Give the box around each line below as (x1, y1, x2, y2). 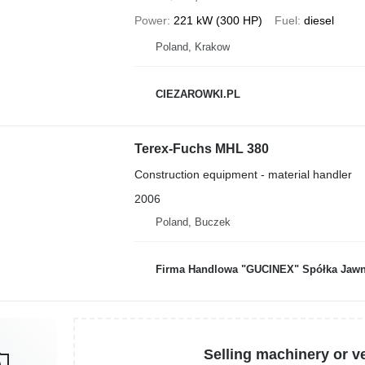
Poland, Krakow (155, 41, 230, 53)
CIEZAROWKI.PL (155, 87, 240, 100)
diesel (303, 14, 334, 27)
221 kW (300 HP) (173, 14, 262, 27)
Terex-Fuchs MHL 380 (134, 142, 269, 156)
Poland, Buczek (155, 216, 231, 228)
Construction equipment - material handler (134, 168, 352, 181)
